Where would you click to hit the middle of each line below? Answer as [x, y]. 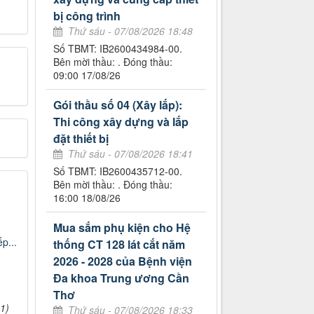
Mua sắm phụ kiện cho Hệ [122, 228]
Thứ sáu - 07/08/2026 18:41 [131, 154]
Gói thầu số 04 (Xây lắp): [118, 105]
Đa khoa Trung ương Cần [122, 278]
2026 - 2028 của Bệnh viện [123, 261]
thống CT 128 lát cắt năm [120, 245]
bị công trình [87, 16]
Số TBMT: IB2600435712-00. [118, 171]
